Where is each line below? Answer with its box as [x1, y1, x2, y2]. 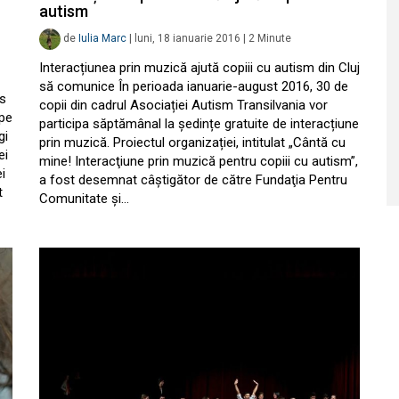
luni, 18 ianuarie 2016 [134, 31, 240, 45]
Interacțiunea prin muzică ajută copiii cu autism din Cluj [39, 59, 360, 76]
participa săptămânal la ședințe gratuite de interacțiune [39, 115, 359, 132]
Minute [257, 31, 291, 45]
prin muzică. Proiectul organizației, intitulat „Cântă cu [39, 134, 346, 151]
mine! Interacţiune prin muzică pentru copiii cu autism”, [39, 152, 358, 169]
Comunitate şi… [39, 190, 129, 207]
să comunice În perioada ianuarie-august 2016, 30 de [39, 77, 348, 94]
